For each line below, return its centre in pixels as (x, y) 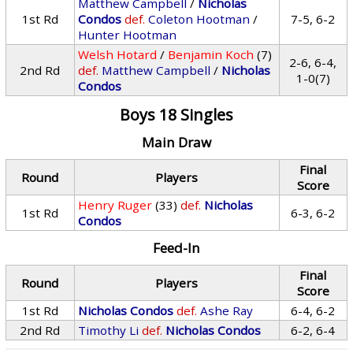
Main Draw (176, 142)
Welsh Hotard (118, 54)
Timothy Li (109, 330)
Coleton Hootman (199, 19)
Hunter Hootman (128, 35)
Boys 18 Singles (176, 115)
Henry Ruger (115, 205)
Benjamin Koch (211, 54)
